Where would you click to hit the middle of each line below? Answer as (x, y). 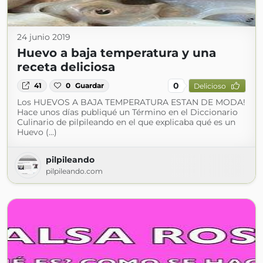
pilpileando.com (74, 171)
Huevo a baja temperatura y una (117, 53)
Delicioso (210, 86)
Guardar (90, 85)
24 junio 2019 (44, 37)
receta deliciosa (66, 67)
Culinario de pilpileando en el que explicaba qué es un (126, 122)
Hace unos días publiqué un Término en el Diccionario (127, 112)
